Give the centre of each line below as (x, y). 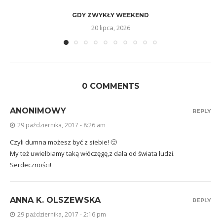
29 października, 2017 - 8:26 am (61, 125)
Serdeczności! (31, 165)
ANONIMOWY (38, 110)
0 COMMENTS (110, 86)
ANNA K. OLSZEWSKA (55, 200)
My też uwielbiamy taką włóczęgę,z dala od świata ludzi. (92, 153)
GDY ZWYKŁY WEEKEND (110, 15)
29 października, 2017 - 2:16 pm (62, 214)
